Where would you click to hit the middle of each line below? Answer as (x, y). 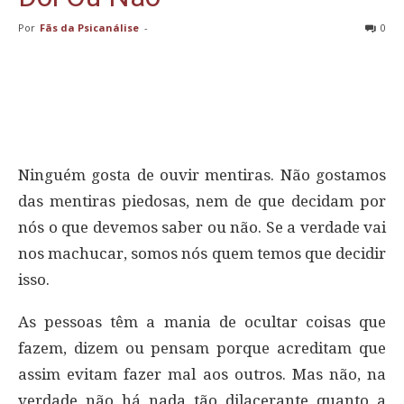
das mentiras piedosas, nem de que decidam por (202, 202)
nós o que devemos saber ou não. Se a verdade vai (202, 228)
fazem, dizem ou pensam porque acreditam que (202, 349)
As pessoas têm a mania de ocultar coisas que (202, 322)
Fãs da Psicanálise (89, 28)
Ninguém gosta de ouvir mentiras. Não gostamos (202, 175)
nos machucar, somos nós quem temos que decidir (202, 254)
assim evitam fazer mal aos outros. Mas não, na (202, 375)
